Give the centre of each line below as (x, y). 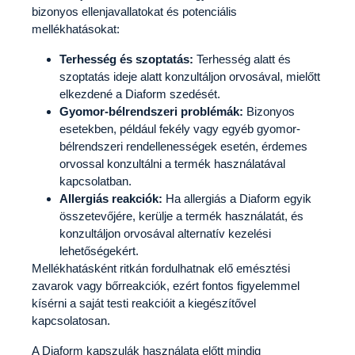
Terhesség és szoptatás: (126, 59)
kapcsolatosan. (71, 320)
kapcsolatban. (95, 181)
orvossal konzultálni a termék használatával (172, 163)
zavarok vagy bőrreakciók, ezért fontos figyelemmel (166, 285)
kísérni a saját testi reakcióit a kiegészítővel (144, 303)
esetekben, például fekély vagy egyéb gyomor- (180, 128)
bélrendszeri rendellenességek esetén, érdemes (183, 146)
